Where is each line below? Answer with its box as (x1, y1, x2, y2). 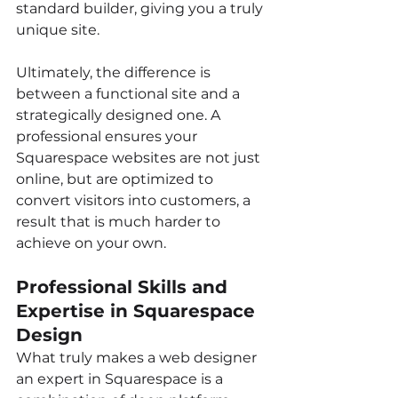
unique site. (16, 20, 99, 38)
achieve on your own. (16, 234, 166, 251)
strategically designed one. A (16, 106, 224, 123)
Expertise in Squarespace (16, 299, 260, 322)
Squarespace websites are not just (16, 148, 264, 166)
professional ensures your (16, 127, 201, 145)
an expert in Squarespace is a (16, 370, 227, 387)
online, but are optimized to (16, 170, 217, 187)
